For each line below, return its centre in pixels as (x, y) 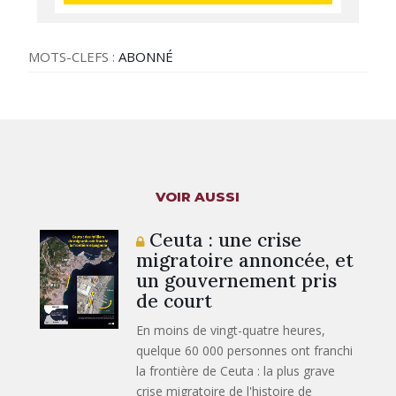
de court (175, 301)
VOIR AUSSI (198, 196)
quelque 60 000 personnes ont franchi (245, 350)
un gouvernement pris (237, 280)
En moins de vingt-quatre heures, (231, 330)
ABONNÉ (146, 56)
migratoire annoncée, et (245, 260)
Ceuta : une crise (223, 240)
